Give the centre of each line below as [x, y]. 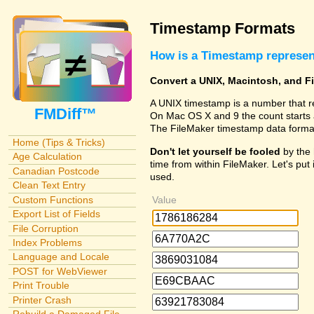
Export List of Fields [56, 214]
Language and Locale [61, 257]
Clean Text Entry [49, 185]
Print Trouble [41, 286]
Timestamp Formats [223, 28]
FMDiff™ [71, 114]
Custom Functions [53, 199]
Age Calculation [47, 157]
